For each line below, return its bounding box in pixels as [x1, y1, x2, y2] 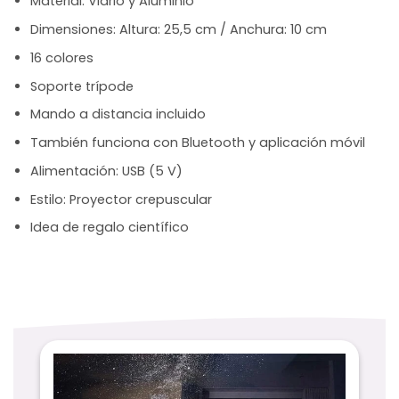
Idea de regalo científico [29, 218, 189, 237]
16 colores [29, 48, 94, 67]
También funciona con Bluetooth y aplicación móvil [29, 134, 365, 152]
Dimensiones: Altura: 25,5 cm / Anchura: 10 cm [29, 20, 327, 39]
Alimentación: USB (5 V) [29, 161, 183, 180]
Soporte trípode [29, 77, 134, 95]
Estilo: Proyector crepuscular [29, 190, 212, 208]
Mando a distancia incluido [29, 105, 206, 124]
